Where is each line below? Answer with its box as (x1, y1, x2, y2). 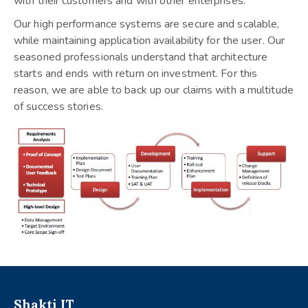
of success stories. (14, 99, 103, 115)
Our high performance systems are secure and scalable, (14, 16, 280, 32)
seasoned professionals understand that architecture (14, 49, 268, 65)
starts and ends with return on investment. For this (14, 66, 258, 82)
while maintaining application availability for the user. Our (14, 33, 285, 49)
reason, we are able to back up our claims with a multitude (14, 82, 294, 98)
